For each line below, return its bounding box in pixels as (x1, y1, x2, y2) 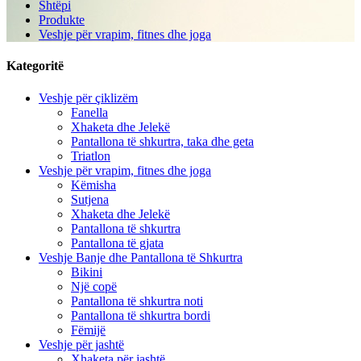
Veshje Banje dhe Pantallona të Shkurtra (39, 250, 243, 264)
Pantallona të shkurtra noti (71, 293, 203, 308)
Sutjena (71, 192, 109, 206)
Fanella (71, 105, 108, 119)
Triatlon (71, 148, 110, 163)
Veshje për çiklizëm (39, 90, 138, 105)
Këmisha (71, 177, 116, 192)
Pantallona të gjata (71, 235, 164, 250)
